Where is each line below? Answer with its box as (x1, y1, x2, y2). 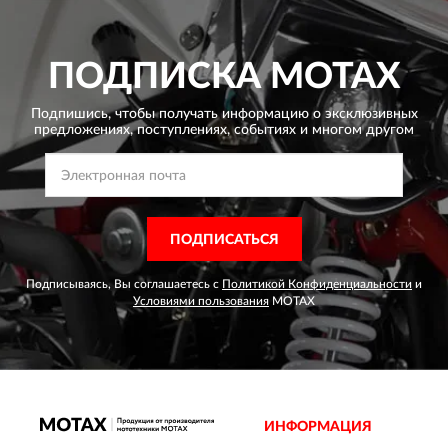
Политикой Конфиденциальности (222, 278, 412, 290)
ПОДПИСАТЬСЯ (169, 233, 279, 247)
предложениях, (34, 123, 133, 137)
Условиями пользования (133, 295, 269, 307)
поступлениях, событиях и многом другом (133, 123, 414, 137)
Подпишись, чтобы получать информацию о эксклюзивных (30, 107, 418, 121)
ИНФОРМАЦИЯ (264, 420, 372, 434)
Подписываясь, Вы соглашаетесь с (26, 278, 222, 290)
